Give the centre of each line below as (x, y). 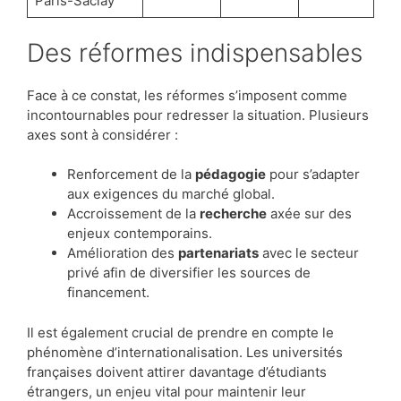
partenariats (218, 253)
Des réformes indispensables (204, 52)
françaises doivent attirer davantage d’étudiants (177, 371)
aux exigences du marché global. (171, 194)
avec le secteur (309, 253)
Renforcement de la (131, 175)
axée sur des (309, 214)
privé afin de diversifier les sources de (189, 273)
